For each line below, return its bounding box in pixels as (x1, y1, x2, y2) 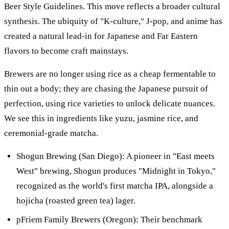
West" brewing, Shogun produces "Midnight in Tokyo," (16, 166, 216, 176)
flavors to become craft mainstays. (4, 45, 128, 56)
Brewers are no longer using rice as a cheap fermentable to (4, 68, 216, 79)
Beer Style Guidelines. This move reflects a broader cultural (4, 1, 220, 11)
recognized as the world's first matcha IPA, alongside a (16, 180, 213, 191)
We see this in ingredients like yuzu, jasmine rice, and (4, 113, 198, 123)
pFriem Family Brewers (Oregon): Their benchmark (16, 214, 202, 224)
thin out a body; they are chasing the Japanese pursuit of (4, 83, 208, 94)
